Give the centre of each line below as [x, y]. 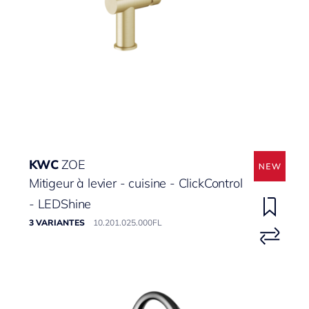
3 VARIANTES [57, 222]
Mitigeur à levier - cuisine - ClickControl [136, 183]
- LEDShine [60, 204]
